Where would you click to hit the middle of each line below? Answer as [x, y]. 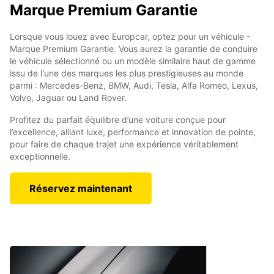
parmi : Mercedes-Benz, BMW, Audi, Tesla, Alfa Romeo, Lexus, [134, 86]
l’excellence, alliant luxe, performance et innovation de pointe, [133, 132]
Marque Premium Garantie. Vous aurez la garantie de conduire [134, 49]
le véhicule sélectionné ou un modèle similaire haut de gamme [133, 61]
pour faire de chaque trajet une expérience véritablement [124, 144]
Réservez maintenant [81, 189]
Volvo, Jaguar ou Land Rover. [68, 98]
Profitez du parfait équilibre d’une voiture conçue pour [118, 120]
